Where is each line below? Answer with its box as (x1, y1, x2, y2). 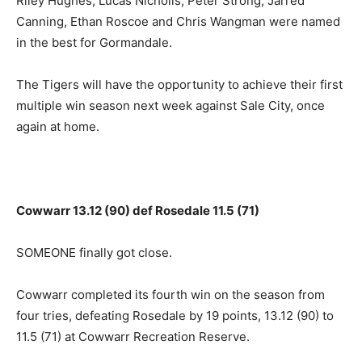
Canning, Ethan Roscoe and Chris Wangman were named (16, 14, 340, 30)
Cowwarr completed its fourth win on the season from (16, 287, 325, 303)
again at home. (16, 119, 99, 135)
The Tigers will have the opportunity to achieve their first (16, 77, 343, 93)
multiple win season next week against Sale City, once (16, 98, 325, 114)
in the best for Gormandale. (16, 35, 172, 51)
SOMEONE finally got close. (16, 245, 172, 261)
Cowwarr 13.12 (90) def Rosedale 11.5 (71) (16, 203, 259, 219)
